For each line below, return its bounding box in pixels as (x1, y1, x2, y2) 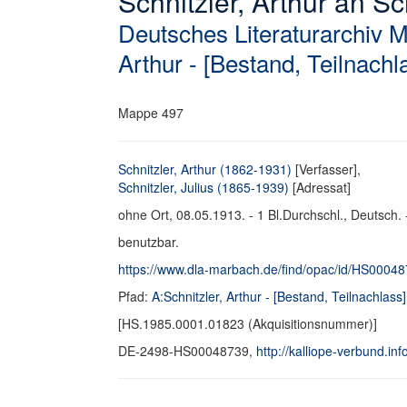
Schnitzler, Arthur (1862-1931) (118, 160, 292, 178)
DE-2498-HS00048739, (118, 342, 256, 360)
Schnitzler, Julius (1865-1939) (118, 178, 289, 196)
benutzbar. (118, 233, 179, 251)
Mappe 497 (118, 104, 184, 122)
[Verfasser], (292, 160, 361, 178)
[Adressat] (289, 178, 351, 196)
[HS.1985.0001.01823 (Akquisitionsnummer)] (118, 314, 377, 333)
